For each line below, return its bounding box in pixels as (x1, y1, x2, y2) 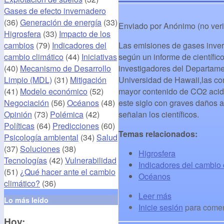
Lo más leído (4, 194, 48, 205)
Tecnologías (4, 154, 47, 166)
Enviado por (118, 20, 163, 31)
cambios (4, 39, 34, 51)
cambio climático (4, 50, 63, 62)
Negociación (4, 96, 49, 108)
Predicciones (52, 119, 99, 131)
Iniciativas (81, 50, 117, 62)
